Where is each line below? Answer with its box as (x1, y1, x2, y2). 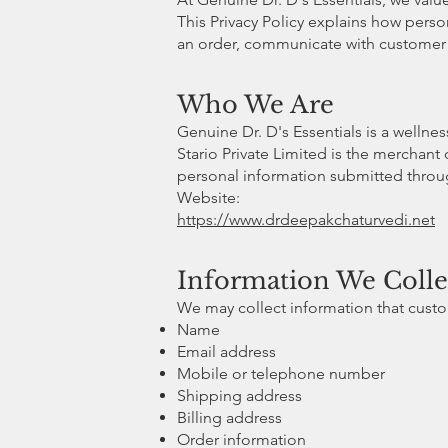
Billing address (177, 407, 282, 427)
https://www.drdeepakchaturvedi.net (177, 209, 435, 229)
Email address (177, 341, 276, 361)
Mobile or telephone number (177, 363, 385, 383)
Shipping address (177, 385, 302, 405)
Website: (177, 187, 240, 207)
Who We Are (177, 89, 334, 119)
